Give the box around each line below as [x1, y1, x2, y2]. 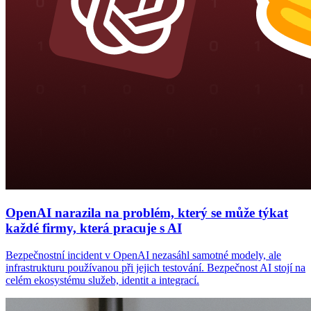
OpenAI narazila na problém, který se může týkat [6, 205, 288, 220]
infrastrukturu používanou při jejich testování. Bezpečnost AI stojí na [6, 261, 305, 274]
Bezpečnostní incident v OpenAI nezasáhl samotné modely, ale [6, 249, 281, 261]
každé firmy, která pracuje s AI [6, 220, 182, 235]
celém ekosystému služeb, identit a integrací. [6, 274, 199, 286]
